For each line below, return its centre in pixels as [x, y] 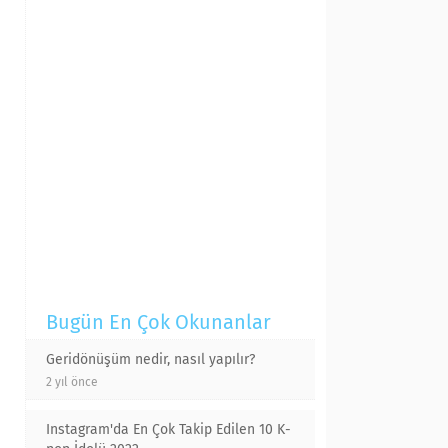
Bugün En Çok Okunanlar [158, 322]
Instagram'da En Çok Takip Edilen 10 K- [168, 429]
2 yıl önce [72, 382]
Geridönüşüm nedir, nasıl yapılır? [150, 359]
